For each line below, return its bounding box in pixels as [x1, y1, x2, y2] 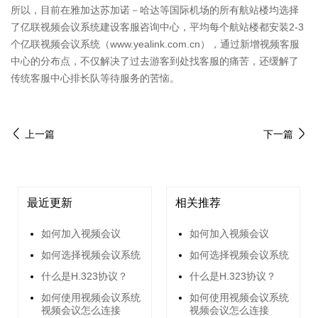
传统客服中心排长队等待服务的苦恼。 [11, 72, 180, 84]
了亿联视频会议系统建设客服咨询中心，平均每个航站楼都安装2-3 [11, 21, 304, 33]
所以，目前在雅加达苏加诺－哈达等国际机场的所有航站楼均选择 [11, 4, 299, 16]
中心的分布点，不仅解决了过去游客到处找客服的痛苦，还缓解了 [11, 55, 299, 67]
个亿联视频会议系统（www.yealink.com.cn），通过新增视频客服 [11, 38, 300, 50]
